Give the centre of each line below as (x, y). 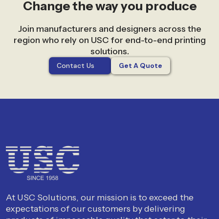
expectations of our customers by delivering (96, 209)
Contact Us (76, 65)
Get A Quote (140, 65)
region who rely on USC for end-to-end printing (109, 40)
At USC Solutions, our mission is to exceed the (100, 198)
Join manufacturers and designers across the (109, 29)
